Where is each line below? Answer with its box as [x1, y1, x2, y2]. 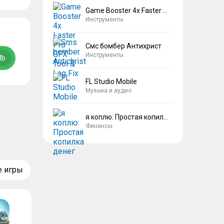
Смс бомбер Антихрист [85, 41, 161, 50]
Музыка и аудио [85, 86, 131, 94]
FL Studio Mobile [85, 77, 137, 85]
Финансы [85, 122, 112, 129]
